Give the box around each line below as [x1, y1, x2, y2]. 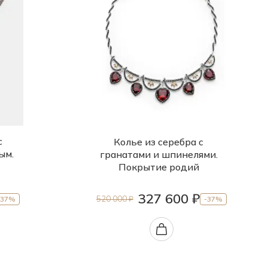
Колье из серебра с [114, 136, 203, 148]
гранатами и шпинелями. [99, 148, 218, 161]
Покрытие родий [118, 161, 199, 173]
